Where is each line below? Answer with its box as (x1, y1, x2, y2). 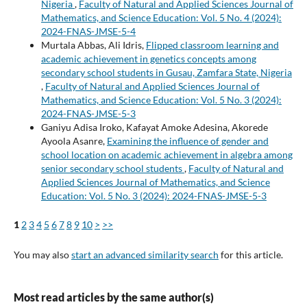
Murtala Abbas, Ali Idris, (40, 38, 146, 51)
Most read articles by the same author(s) (13, 290, 214, 304)
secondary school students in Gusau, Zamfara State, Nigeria (40, 66, 292, 78)
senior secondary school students (40, 162, 184, 174)
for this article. (218, 248, 283, 260)
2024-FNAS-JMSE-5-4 (40, 25, 136, 37)
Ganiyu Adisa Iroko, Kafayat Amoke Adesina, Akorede (40, 121, 268, 133)
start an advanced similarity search (71, 248, 219, 260)
